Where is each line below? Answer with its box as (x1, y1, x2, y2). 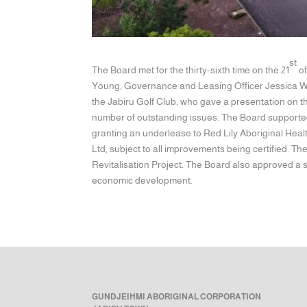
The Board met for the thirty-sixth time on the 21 (92, 64, 290, 75)
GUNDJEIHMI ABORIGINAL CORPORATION (92, 292, 262, 302)
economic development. (92, 174, 193, 186)
